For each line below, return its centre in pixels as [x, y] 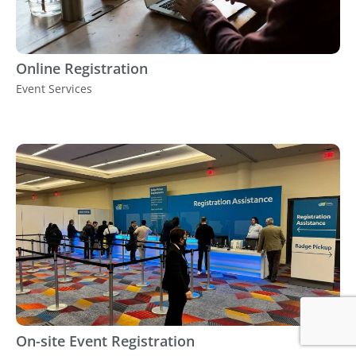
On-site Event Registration [105, 341]
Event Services [54, 89]
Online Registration [82, 69]
